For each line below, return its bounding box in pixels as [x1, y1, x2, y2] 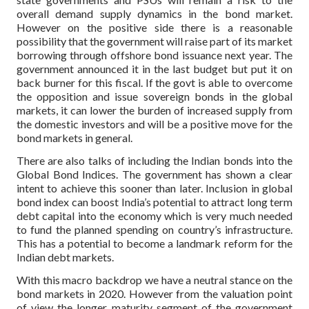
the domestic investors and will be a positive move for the [17, 117, 292, 130]
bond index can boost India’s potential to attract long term [17, 195, 292, 208]
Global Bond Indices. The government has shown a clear [17, 167, 292, 181]
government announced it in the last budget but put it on [17, 61, 292, 75]
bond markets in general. [17, 130, 132, 144]
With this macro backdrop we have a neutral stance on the [17, 272, 292, 286]
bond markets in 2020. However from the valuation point [17, 286, 292, 300]
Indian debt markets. [17, 250, 114, 263]
